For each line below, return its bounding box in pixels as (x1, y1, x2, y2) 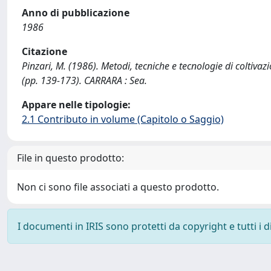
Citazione (22, 45, 67, 58)
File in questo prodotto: (17, 151, 124, 165)
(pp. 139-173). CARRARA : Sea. (22, 74, 147, 87)
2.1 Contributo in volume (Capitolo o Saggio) (22, 113, 224, 126)
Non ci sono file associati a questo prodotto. (17, 180, 219, 194)
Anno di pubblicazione (22, 6, 129, 19)
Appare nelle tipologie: (22, 98, 131, 111)
